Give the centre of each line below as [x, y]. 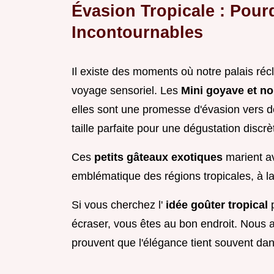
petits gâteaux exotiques [160, 157]
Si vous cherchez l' [119, 205]
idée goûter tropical [218, 205]
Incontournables [137, 32]
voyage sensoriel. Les [126, 91]
